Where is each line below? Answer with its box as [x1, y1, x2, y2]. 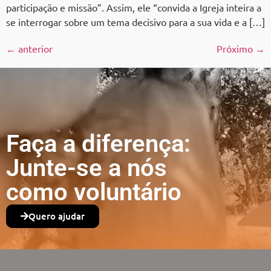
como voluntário [6, 177, 181, 206]
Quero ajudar [28, 209, 85, 222]
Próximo [217, 42, 255, 54]
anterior [16, 42, 53, 54]
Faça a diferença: [6, 129, 191, 158]
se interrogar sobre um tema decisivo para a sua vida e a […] [6, 15, 265, 28]
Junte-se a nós [6, 153, 167, 182]
